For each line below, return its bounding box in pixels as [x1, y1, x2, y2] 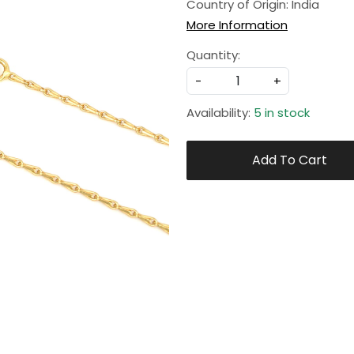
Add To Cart [251, 151, 327, 170]
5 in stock [254, 104, 310, 122]
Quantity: [186, 47, 240, 64]
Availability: [186, 104, 250, 122]
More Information [186, 17, 288, 34]
